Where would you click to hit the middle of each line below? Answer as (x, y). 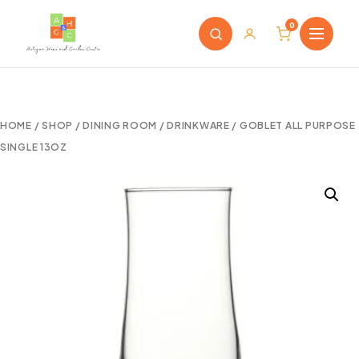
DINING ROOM (120, 125)
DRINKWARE (198, 125)
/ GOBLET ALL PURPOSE (292, 125)
